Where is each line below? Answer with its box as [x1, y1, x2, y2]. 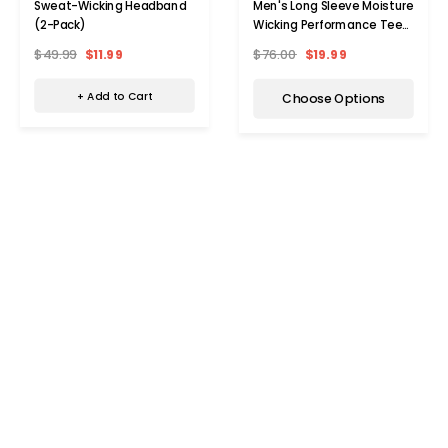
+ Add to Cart [76, 87, 153, 104]
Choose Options [282, 89, 385, 108]
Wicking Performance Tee [253, 16, 403, 33]
